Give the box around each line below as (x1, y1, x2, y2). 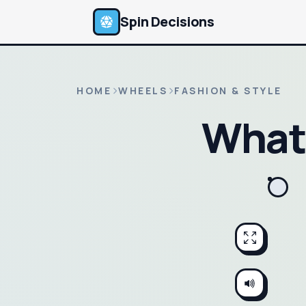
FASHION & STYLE (174, 84, 283, 97)
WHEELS (118, 84, 168, 97)
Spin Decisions (120, 12, 214, 31)
